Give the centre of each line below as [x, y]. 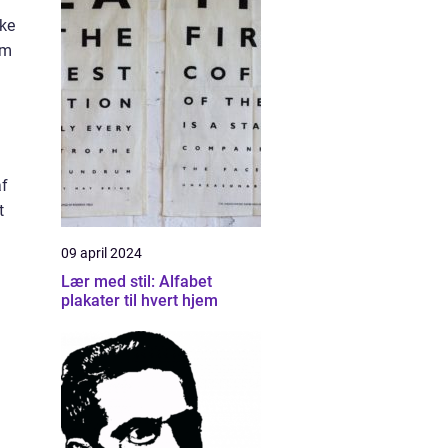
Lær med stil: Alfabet [136, 281]
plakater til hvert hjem [139, 300]
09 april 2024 [101, 253]
